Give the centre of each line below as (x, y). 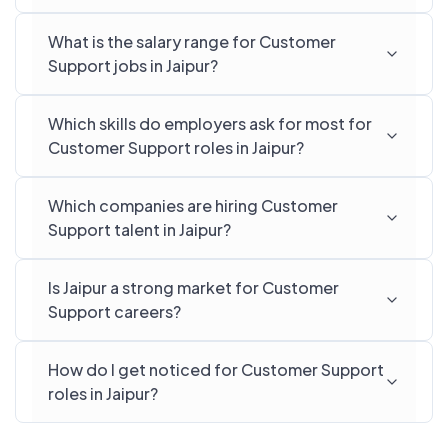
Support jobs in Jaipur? (133, 65)
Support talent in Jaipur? (139, 229)
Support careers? (114, 311)
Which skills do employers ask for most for (210, 123)
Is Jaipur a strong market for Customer (193, 287)
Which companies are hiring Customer (193, 205)
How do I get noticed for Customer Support (216, 369)
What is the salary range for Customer (192, 41)
